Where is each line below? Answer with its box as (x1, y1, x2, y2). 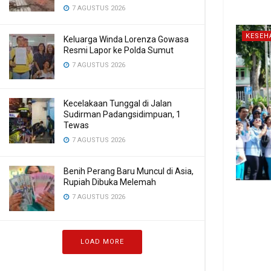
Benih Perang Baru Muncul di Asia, (64, 166, 194, 176)
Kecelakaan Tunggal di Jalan (64, 99, 172, 108)
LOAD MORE (80, 238, 124, 246)
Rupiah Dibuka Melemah (64, 177, 156, 187)
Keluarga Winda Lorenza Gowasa (64, 34, 189, 44)
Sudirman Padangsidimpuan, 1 (64, 109, 181, 119)
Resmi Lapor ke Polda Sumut (64, 45, 174, 55)
